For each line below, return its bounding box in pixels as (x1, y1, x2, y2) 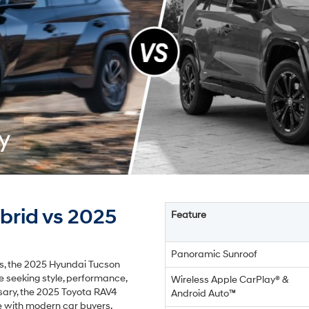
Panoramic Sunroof (171, 248, 257, 261)
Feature (171, 209, 206, 221)
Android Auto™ (171, 288, 236, 300)
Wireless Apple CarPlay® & (171, 274, 289, 286)
